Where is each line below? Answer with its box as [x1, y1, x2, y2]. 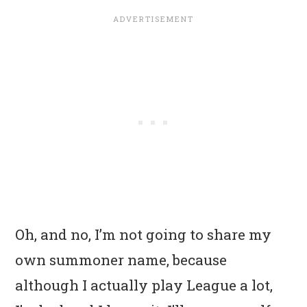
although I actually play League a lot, [15, 275, 273, 295]
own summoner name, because [15, 249, 228, 269]
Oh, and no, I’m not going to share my [15, 224, 272, 244]
